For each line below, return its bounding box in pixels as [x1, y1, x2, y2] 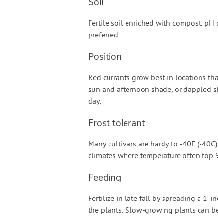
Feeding [88, 171, 121, 184]
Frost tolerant [88, 117, 145, 129]
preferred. [88, 31, 120, 40]
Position [88, 51, 122, 63]
